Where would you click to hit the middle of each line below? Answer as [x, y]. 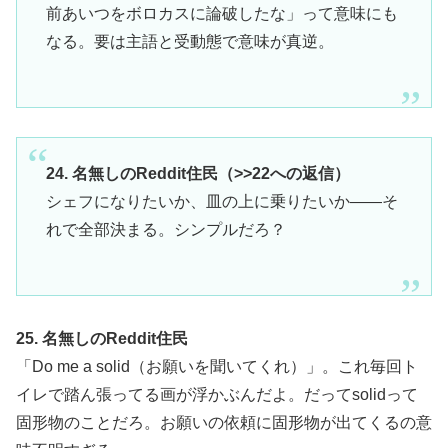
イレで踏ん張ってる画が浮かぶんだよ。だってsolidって [217, 394]
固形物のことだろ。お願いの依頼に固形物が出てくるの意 [224, 422]
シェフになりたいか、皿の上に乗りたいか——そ [221, 202]
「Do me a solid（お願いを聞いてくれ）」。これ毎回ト [217, 366]
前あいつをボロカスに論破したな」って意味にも [221, 13]
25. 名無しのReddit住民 [102, 338]
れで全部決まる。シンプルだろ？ [165, 230]
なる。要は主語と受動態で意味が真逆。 [189, 41]
